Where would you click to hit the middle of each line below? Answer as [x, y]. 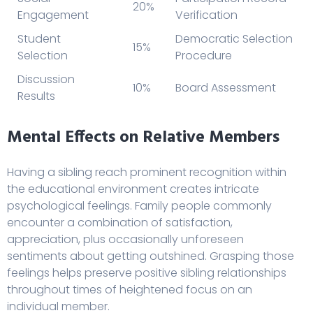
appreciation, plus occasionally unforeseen [125, 240]
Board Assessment [226, 88]
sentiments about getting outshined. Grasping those [151, 256]
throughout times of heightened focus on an [130, 290]
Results [36, 96]
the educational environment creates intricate [133, 189]
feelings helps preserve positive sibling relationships [147, 273]
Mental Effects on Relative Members [143, 138]
